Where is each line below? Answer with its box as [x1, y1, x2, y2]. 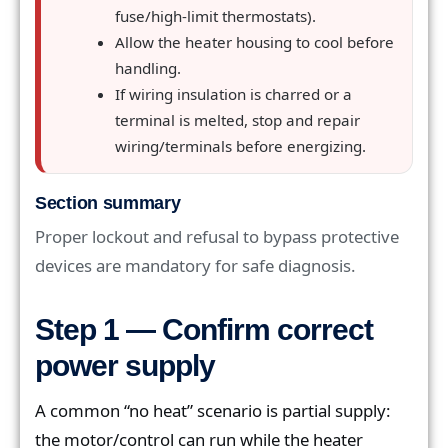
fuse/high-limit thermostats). [114, 5, 316, 26]
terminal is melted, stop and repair [114, 109, 360, 130]
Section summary [35, 192, 181, 213]
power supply [35, 348, 215, 382]
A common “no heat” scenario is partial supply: [35, 398, 391, 422]
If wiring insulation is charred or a [114, 83, 352, 104]
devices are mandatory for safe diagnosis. [35, 253, 356, 277]
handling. [114, 57, 181, 78]
